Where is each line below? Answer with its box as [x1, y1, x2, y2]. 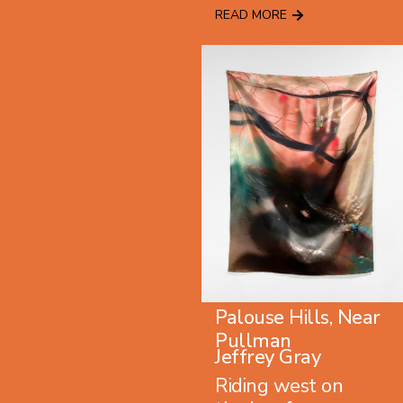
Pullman [215, 327, 291, 355]
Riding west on [215, 372, 343, 400]
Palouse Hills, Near [215, 304, 381, 332]
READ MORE [215, 6, 287, 24]
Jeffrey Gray [215, 344, 320, 372]
